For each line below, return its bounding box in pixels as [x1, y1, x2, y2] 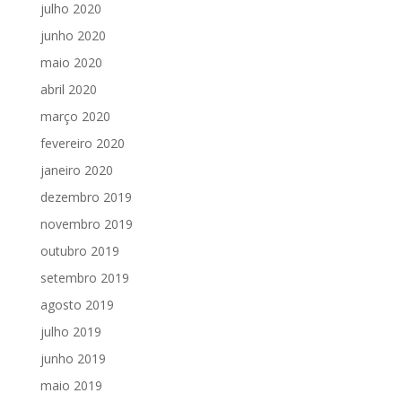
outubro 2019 [39, 242, 119, 260]
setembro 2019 [39, 269, 129, 287]
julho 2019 [39, 323, 101, 341]
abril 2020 [39, 81, 97, 99]
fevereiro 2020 [39, 135, 125, 153]
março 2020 [39, 108, 110, 126]
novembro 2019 [39, 215, 133, 233]
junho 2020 [39, 27, 106, 45]
